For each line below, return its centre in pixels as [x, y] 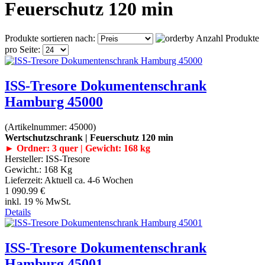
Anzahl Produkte [227, 38]
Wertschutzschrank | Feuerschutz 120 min [89, 137]
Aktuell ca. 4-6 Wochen [89, 180]
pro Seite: [24, 49]
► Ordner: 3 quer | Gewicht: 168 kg [77, 148]
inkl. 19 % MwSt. [38, 201]
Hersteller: [25, 159]
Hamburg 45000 [54, 101]
